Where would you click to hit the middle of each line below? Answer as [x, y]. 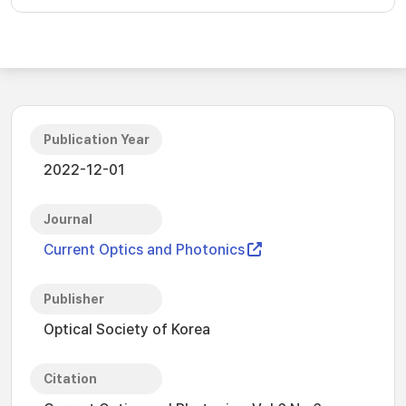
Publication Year [97, 140]
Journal [68, 219]
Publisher [74, 299]
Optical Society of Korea [127, 329]
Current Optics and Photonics [144, 250]
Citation [70, 379]
